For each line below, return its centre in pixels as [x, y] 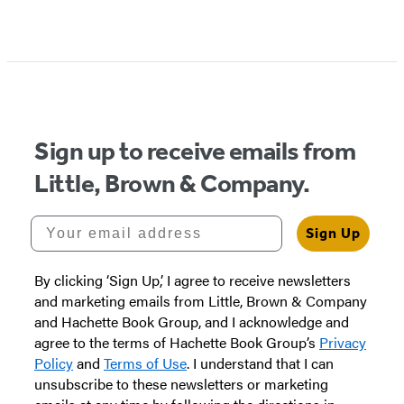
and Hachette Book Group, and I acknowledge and [192, 321]
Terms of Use [145, 363]
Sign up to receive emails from [195, 151]
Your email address [112, 222]
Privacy [343, 342]
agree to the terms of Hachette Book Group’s [177, 342]
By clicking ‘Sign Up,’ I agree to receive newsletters [193, 280]
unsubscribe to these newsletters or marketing [181, 383]
